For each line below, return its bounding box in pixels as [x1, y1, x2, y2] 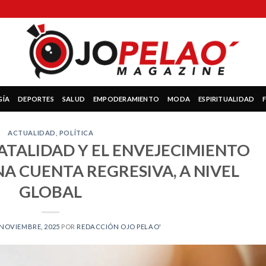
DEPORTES [18, 94, 54, 103]
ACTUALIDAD [8, 129, 56, 137]
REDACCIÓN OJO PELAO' [77, 222, 161, 230]
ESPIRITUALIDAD [198, 94, 255, 103]
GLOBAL [19, 181, 83, 201]
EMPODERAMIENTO [93, 94, 160, 103]
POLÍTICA [59, 129, 94, 137]
